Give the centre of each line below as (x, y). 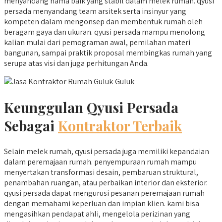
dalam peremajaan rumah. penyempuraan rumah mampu (100, 162)
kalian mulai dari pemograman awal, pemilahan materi (97, 42)
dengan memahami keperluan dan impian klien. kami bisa (102, 204)
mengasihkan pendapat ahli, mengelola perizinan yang (97, 214)
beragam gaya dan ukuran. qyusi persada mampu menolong (105, 32)
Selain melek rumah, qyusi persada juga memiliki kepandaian (107, 152)
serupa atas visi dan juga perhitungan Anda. (76, 63)
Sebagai (31, 125)
